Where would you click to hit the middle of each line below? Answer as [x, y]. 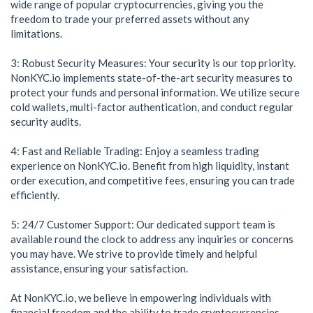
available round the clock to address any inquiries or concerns [152, 239]
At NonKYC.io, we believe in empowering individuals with [141, 298]
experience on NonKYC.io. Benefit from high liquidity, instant [150, 166]
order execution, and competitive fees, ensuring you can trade [153, 181]
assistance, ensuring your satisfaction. [99, 269]
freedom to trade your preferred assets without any [130, 19]
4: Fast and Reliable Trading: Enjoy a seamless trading [135, 151]
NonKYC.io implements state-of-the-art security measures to [152, 78]
